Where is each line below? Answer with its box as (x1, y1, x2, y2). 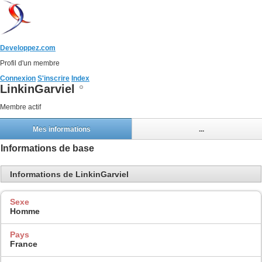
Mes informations (32, 125, 91, 133)
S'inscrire (37, 74, 70, 82)
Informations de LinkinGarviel (10, 169, 129, 179)
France (10, 239, 37, 249)
